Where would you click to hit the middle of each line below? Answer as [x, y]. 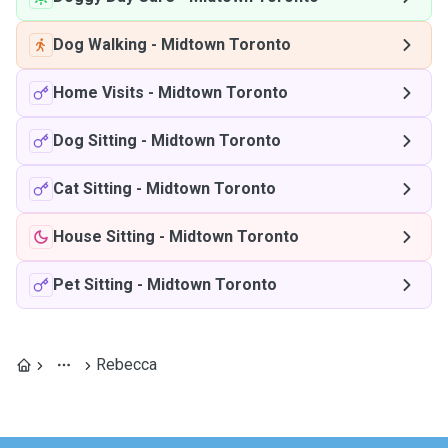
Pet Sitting [93, 284]
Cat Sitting [92, 188]
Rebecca [126, 364]
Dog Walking [100, 44]
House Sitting [104, 236]
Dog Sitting [95, 140]
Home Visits [98, 92]
